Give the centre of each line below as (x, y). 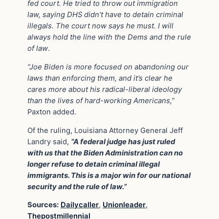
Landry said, (49, 142)
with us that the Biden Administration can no (105, 153)
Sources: (43, 205)
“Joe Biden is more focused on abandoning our (108, 67)
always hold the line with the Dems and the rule (109, 37)
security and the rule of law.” (77, 186)
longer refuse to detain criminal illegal (94, 164)
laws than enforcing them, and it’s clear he (100, 78)
